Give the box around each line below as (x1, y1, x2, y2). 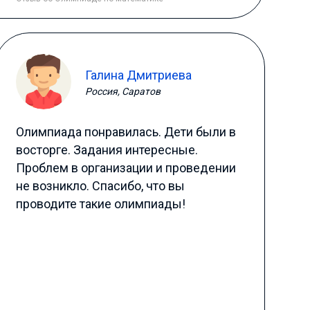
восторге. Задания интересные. (15, 143, 198, 157)
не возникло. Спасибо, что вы (15, 179, 185, 193)
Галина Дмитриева (84, 67, 192, 82)
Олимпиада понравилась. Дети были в (15, 125, 236, 139)
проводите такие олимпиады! (15, 197, 185, 211)
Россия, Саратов (84, 85, 161, 97)
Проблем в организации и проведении (15, 161, 236, 175)
